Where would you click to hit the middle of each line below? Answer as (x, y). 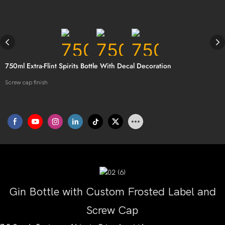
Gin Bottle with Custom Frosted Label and (112, 192)
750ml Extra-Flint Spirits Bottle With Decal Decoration (88, 66)
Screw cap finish (26, 82)
